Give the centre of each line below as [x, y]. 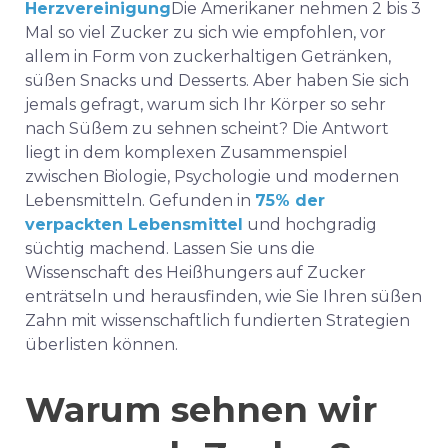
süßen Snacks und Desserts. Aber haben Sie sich [217, 80]
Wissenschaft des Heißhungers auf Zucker [195, 272]
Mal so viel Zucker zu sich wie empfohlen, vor [205, 32]
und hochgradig [310, 224]
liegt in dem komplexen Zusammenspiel [186, 152]
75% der [290, 200]
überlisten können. [101, 344]
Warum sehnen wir [201, 409]
